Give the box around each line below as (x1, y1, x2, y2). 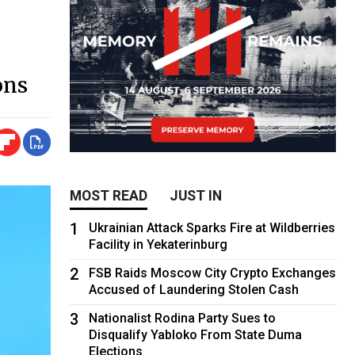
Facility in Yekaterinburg (89, 236, 228, 252)
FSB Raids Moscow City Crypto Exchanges (89, 265, 337, 281)
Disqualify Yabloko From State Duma (89, 326, 303, 342)
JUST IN (170, 187, 223, 204)
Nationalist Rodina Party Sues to (89, 310, 277, 326)
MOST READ (70, 187, 148, 204)
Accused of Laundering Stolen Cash (89, 281, 300, 297)
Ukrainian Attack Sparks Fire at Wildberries (89, 219, 336, 235)
